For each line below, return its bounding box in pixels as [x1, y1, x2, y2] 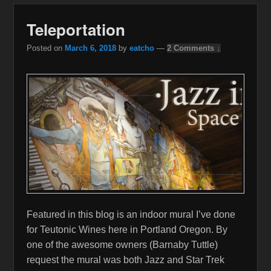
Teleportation [26, 18, 125, 41]
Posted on [26, 43, 65, 53]
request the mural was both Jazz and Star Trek [26, 255, 224, 266]
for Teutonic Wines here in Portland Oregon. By [26, 224, 227, 235]
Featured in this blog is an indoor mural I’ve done [26, 209, 235, 220]
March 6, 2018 [64, 43, 116, 53]
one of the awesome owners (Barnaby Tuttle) [26, 240, 218, 250]
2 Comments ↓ [166, 43, 221, 53]
